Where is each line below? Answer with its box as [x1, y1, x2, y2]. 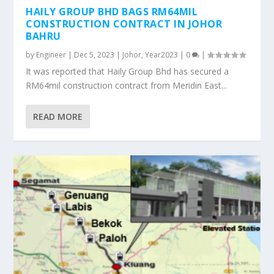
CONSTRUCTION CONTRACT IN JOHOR [26, 17, 223, 31]
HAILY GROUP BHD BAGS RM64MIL [26, 5, 198, 19]
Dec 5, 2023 [74, 50, 115, 61]
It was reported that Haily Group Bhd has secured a [26, 65, 229, 78]
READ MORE [33, 111, 83, 123]
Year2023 [145, 50, 179, 61]
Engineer [36, 50, 67, 61]
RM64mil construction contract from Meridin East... [26, 80, 228, 92]
